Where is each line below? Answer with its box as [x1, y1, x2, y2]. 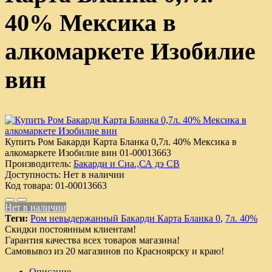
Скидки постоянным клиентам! [5, 223, 136, 234]
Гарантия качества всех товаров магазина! [5, 234, 180, 245]
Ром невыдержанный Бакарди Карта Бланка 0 [30, 212, 220, 223]
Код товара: [5, 180, 53, 191]
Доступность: [5, 169, 61, 180]
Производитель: [5, 158, 71, 169]
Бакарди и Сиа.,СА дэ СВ [73, 158, 180, 169]
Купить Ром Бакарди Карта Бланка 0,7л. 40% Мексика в [5, 136, 237, 147]
